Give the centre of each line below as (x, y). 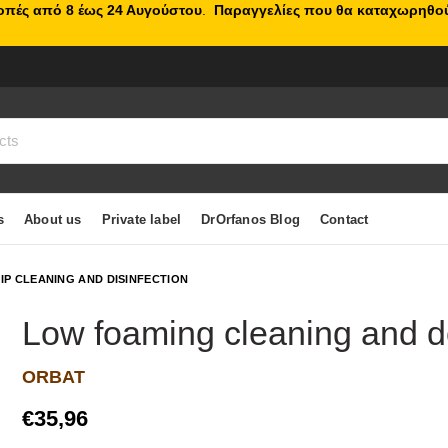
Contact (344, 219)
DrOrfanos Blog (251, 219)
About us (53, 219)
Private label (141, 219)
